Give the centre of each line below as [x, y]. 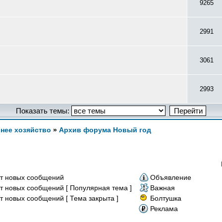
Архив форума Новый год [105, 130]
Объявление [171, 177]
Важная [163, 188]
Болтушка [166, 198]
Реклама [164, 209]
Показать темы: [44, 111]
